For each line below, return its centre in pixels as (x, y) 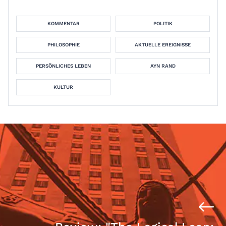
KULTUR (63, 87)
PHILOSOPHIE (63, 45)
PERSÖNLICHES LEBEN (63, 66)
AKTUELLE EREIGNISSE (163, 45)
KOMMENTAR (63, 23)
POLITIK (163, 23)
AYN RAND (163, 66)
